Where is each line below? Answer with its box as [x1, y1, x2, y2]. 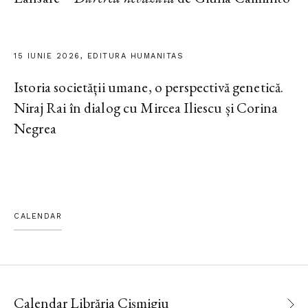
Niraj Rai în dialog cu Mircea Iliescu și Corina [14, 98, 278, 118]
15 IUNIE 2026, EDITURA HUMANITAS [14, 52, 184, 61]
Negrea [14, 119, 56, 138]
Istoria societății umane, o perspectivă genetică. [14, 78, 284, 97]
